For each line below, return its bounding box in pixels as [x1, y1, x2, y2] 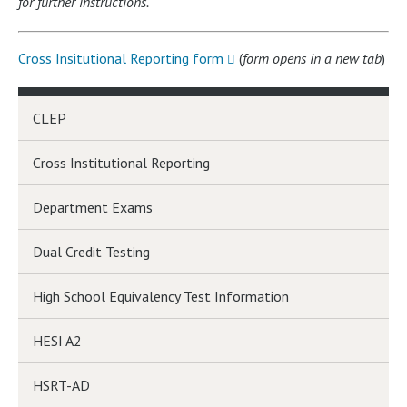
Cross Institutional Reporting [33, 154, 210, 172]
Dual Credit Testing [33, 243, 150, 261]
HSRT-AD [33, 376, 90, 394]
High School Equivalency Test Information [33, 287, 289, 305]
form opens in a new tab [243, 49, 382, 67]
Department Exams [33, 198, 153, 216]
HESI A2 [33, 332, 82, 350]
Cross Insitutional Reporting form [18, 49, 223, 67]
